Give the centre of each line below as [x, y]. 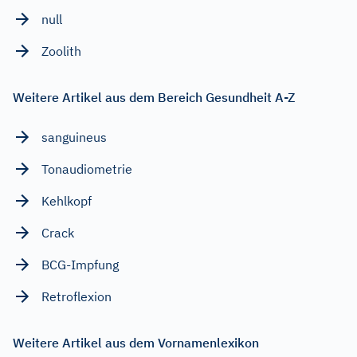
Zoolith [61, 51]
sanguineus [74, 137]
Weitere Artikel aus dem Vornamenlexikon [136, 342]
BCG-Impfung [80, 264]
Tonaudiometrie [87, 169]
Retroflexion [76, 296]
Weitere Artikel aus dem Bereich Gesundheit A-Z [154, 97]
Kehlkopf [67, 200]
